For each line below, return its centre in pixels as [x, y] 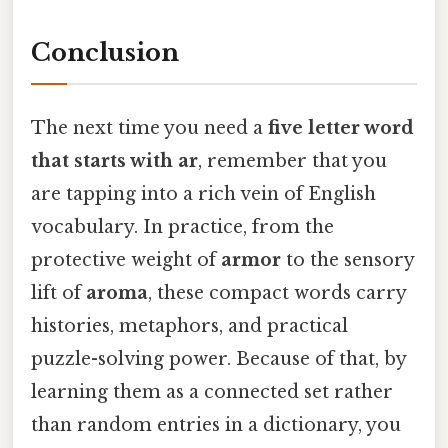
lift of [58, 292]
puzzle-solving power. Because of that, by [218, 358]
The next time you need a [149, 127]
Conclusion [105, 53]
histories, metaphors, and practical [189, 325]
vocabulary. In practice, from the [182, 226]
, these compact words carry [277, 292]
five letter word [341, 127]
